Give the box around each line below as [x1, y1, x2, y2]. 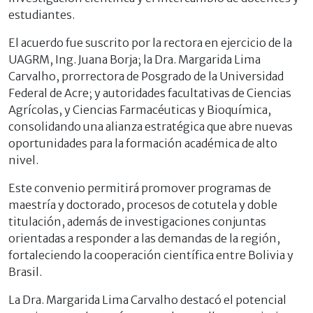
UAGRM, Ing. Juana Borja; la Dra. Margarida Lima [8, 52, 261, 66]
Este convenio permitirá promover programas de [8, 180, 271, 195]
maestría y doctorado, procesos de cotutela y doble [8, 197, 277, 212]
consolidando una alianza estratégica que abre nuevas [8, 119, 293, 133]
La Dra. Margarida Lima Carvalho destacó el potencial [8, 292, 286, 307]
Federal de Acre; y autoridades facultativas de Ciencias [8, 85, 291, 100]
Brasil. [8, 264, 42, 279]
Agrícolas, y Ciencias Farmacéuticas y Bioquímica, [8, 102, 271, 117]
